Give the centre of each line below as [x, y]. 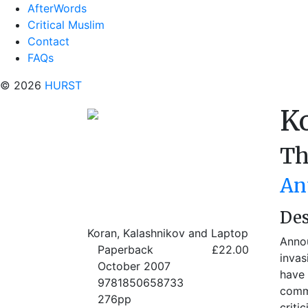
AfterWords [57, 8]
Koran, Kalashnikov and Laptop [168, 233]
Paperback [125, 250]
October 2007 [134, 266]
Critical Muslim [66, 25]
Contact [48, 41]
